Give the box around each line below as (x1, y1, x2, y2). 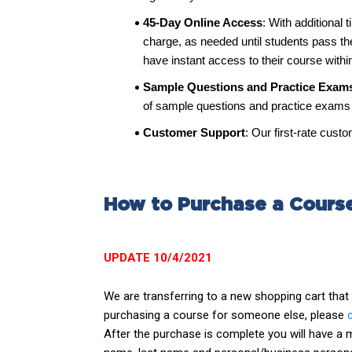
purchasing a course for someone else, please (104, 308, 347, 322)
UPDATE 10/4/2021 (104, 251, 212, 265)
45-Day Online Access (143, 16, 262, 29)
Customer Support (143, 126, 245, 139)
